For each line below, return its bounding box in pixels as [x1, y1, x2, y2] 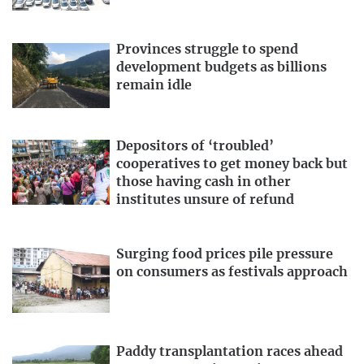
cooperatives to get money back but [116, 158, 348, 171]
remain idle [116, 78, 192, 92]
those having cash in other [116, 175, 291, 189]
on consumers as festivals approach [116, 266, 348, 279]
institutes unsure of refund [116, 193, 294, 207]
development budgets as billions [116, 60, 327, 74]
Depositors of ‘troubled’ [116, 140, 274, 154]
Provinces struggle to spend [116, 42, 298, 56]
